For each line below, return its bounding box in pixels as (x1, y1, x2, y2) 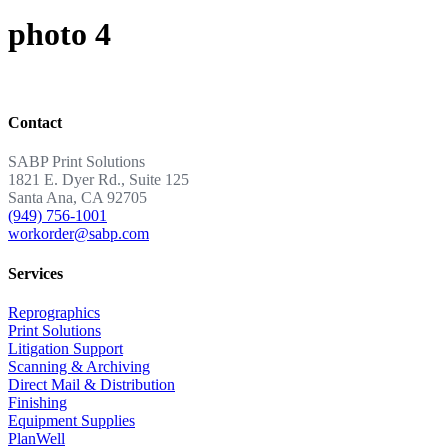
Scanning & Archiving (8, 357, 150, 375)
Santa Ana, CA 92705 (8, 189, 147, 207)
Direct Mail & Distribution (8, 375, 175, 393)
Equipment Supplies (8, 411, 135, 429)
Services (8, 264, 63, 282)
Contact (8, 114, 62, 132)
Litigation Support (8, 339, 123, 357)
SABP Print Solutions (8, 153, 145, 171)
